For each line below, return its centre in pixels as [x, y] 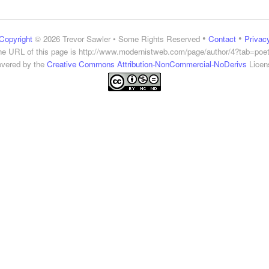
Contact [222, 39]
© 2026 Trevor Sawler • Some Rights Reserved [116, 39]
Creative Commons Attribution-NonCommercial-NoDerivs [147, 64]
